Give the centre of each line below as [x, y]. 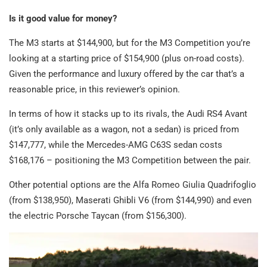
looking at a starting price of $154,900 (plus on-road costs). [127, 59]
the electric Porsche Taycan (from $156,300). [98, 216]
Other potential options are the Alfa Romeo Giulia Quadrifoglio [133, 185]
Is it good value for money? [63, 19]
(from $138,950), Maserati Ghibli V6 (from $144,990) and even [130, 201]
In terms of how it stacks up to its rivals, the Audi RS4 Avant [128, 114]
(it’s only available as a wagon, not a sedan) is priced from [124, 130]
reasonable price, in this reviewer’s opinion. [94, 90]
